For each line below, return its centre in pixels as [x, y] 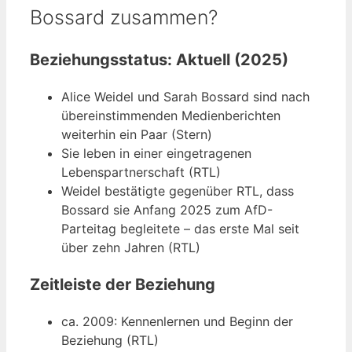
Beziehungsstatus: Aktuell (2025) [159, 60]
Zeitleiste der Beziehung [123, 285]
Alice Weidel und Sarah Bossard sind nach [185, 97]
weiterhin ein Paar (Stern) [137, 135]
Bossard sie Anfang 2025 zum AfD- [167, 210]
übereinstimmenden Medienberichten [171, 116]
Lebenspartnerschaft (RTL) [141, 172]
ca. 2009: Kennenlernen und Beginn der [177, 322]
